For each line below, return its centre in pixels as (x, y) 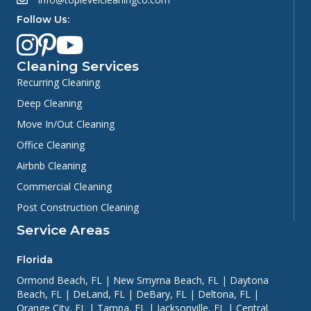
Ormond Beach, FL (59, 280)
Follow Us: (43, 20)
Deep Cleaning (49, 103)
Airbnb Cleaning (51, 166)
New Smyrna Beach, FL (166, 280)
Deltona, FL (224, 294)
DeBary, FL (161, 294)
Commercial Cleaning (64, 187)
